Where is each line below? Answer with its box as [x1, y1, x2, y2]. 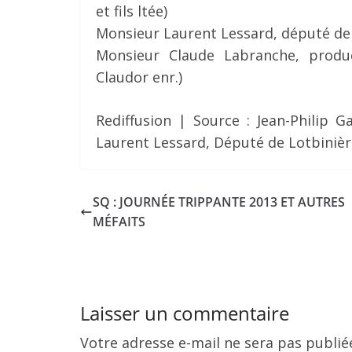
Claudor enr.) [96, 68, 182, 86]
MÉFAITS [93, 213, 145, 230]
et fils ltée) [96, 2, 167, 20]
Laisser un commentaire [80, 300, 289, 326]
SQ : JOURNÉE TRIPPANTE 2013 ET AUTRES [93, 193, 345, 211]
